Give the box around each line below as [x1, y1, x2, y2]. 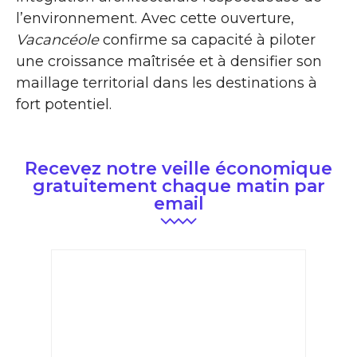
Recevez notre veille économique [25, 158, 332, 180]
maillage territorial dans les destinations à [16, 74, 317, 92]
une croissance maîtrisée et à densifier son [16, 53, 322, 71]
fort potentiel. [16, 96, 112, 114]
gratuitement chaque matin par [32, 175, 325, 198]
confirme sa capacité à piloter [99, 31, 316, 49]
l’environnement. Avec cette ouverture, [16, 10, 294, 28]
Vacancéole [16, 31, 99, 49]
